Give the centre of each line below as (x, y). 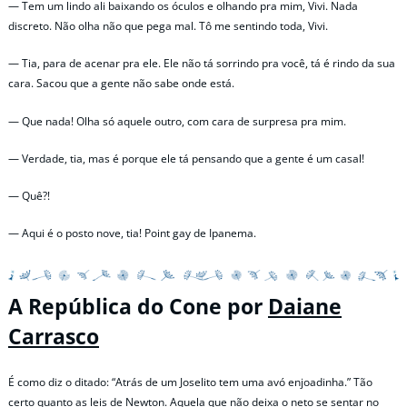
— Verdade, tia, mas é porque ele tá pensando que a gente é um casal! (186, 158)
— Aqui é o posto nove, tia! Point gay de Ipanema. (132, 233)
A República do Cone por (138, 307)
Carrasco (54, 337)
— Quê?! (29, 195)
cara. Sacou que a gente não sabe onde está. (121, 84)
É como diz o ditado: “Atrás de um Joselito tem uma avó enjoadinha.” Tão (190, 382)
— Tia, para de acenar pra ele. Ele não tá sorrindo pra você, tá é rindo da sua (202, 64)
